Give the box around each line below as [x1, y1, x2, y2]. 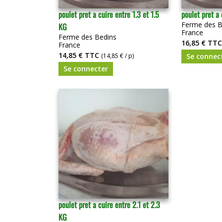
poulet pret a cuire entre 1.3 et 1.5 [58, 8, 159, 20]
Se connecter [63, 63, 108, 73]
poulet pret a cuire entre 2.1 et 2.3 [58, 198, 160, 211]
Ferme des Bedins [58, 32, 116, 42]
